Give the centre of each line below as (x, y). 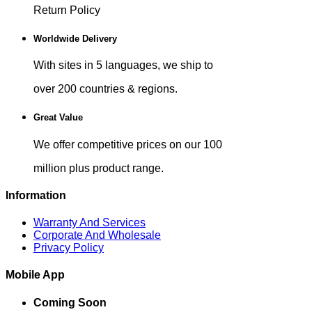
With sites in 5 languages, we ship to (123, 65)
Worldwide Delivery (75, 39)
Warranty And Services (89, 223)
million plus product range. (99, 168)
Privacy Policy (69, 248)
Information (36, 195)
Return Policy (67, 10)
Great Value (58, 118)
